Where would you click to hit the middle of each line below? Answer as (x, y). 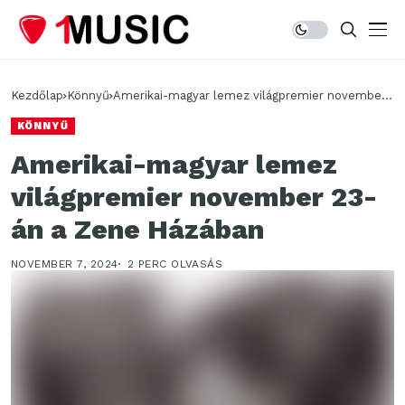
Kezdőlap (37, 95)
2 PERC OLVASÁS (175, 264)
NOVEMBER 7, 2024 (65, 264)
